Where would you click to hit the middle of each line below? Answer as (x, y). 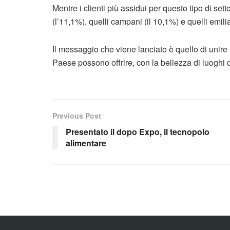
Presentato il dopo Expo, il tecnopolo (138, 132)
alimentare (86, 143)
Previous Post (77, 116)
